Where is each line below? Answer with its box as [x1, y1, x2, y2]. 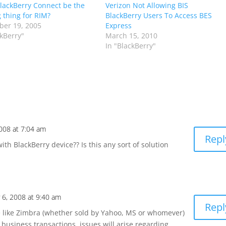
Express [105, 20, 132, 30]
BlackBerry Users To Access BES [105, 10, 212, 20]
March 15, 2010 [105, 30, 157, 40]
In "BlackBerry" [105, 40, 156, 50]
